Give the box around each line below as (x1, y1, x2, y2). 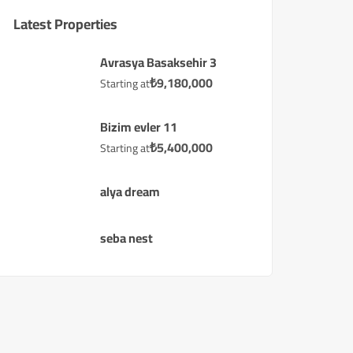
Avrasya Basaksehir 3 (100, 50, 217, 74)
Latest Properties (13, 11, 117, 37)
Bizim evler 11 (100, 115, 177, 139)
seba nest (100, 226, 153, 250)
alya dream (100, 180, 160, 203)
